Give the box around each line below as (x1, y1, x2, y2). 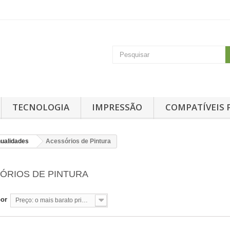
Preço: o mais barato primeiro (82, 196, 88, 204)
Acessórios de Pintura (46, 137, 111, 145)
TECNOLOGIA (12, 101, 70, 113)
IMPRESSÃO (92, 101, 143, 113)
